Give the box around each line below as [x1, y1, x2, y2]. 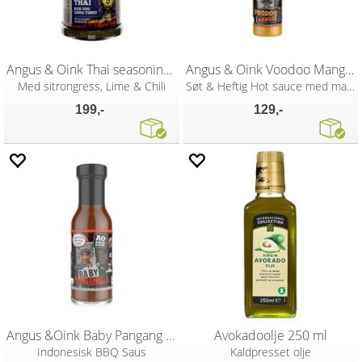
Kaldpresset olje [229, 344, 311, 360]
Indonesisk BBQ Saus [36, 344, 146, 360]
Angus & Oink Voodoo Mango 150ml [344, 60, 354, 78]
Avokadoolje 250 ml [213, 326, 327, 344]
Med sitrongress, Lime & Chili [17, 78, 166, 94]
